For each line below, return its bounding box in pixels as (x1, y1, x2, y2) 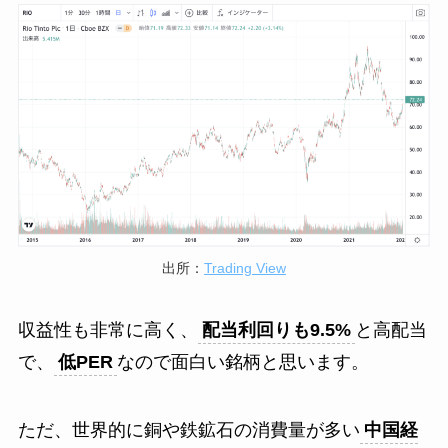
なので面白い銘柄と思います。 (116, 352, 369, 373)
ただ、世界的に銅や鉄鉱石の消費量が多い (17, 419, 360, 440)
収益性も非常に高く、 (17, 320, 198, 341)
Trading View (204, 260, 286, 277)
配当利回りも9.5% (201, 320, 351, 341)
